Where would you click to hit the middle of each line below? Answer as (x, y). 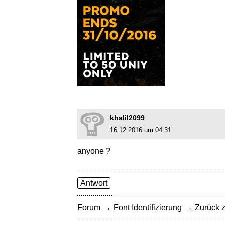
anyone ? (94, 151)
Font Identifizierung (148, 208)
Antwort (94, 183)
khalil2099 (127, 118)
